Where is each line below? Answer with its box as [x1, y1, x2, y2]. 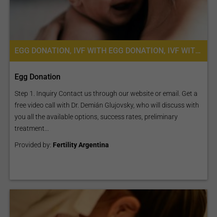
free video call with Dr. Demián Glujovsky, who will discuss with [15, 101, 199, 109]
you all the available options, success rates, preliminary [15, 113, 178, 121]
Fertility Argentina [53, 141, 109, 149]
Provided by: [15, 141, 53, 149]
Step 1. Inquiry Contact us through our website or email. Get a [15, 90, 198, 97]
